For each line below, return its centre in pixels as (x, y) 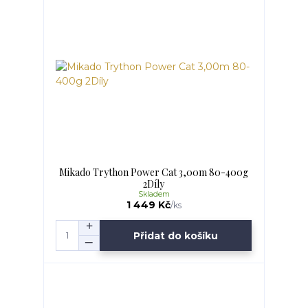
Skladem (154, 194)
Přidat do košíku (176, 235)
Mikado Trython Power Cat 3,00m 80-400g (154, 172)
